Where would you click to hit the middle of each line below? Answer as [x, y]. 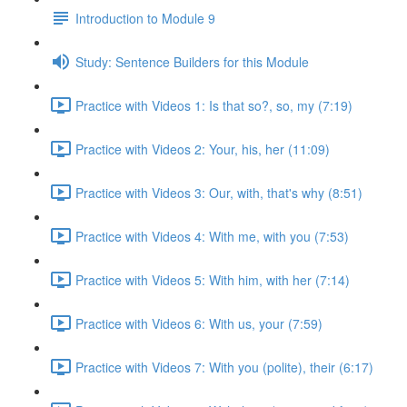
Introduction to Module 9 [145, 18]
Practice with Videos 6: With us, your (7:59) [199, 323]
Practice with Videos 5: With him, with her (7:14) [213, 279]
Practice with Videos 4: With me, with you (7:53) [212, 236]
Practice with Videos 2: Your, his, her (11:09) [203, 149]
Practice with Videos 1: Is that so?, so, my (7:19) [214, 105]
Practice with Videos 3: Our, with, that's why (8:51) [219, 192]
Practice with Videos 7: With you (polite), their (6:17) [224, 367]
